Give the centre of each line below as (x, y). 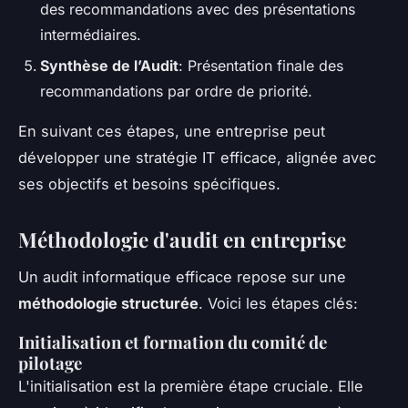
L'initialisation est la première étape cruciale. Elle (191, 386)
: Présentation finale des (261, 66)
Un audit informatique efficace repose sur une (182, 276)
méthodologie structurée (108, 303)
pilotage (50, 362)
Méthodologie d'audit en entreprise (182, 240)
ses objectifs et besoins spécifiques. (149, 184)
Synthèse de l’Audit (109, 66)
